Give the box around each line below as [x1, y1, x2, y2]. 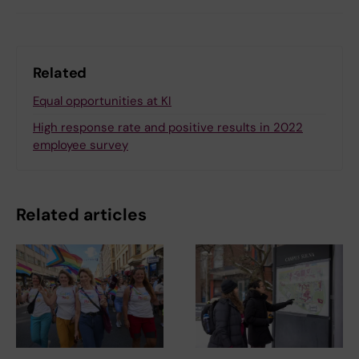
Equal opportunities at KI [33, 93, 171, 110]
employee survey [33, 137, 128, 154]
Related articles [16, 204, 147, 227]
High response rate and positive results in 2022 [33, 119, 303, 136]
